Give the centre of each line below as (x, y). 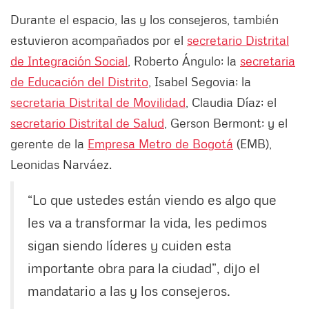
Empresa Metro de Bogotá (160, 144)
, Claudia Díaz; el (231, 102)
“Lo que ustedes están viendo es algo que (152, 200)
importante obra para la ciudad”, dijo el (144, 268)
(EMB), (252, 144)
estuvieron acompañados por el (99, 40)
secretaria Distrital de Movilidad (98, 102)
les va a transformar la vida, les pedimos (147, 222)
